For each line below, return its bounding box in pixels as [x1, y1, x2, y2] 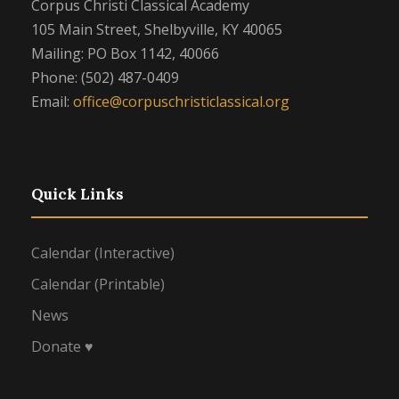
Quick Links [31, 183, 124, 204]
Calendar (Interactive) [31, 242, 175, 263]
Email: [31, 91, 73, 111]
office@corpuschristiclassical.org [73, 91, 289, 111]
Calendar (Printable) [31, 273, 165, 294]
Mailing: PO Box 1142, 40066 [31, 43, 219, 63]
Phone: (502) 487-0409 [31, 67, 179, 87]
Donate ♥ [31, 336, 94, 356]
